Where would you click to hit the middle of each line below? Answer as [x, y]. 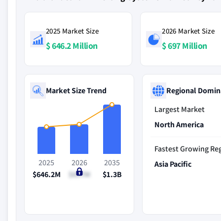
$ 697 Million [184, 46]
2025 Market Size [72, 31]
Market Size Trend [76, 90]
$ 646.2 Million [72, 46]
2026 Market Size [188, 31]
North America [179, 125]
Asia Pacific [173, 164]
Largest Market [180, 109]
